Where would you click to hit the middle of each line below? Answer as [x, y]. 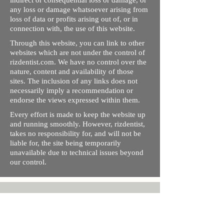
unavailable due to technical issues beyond [77, 152]
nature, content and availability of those [72, 71]
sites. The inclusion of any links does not [74, 81]
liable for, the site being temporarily [65, 143]
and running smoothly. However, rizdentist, [77, 124]
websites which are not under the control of [77, 52]
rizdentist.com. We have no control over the [78, 62]
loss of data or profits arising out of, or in [74, 19]
